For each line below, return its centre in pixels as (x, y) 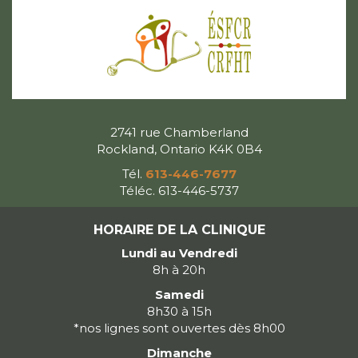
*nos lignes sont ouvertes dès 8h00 (179, 328)
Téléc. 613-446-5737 (179, 190)
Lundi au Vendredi (179, 253)
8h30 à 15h (179, 311)
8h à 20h (179, 269)
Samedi (179, 294)
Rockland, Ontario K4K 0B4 (179, 149)
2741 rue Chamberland (179, 132)
